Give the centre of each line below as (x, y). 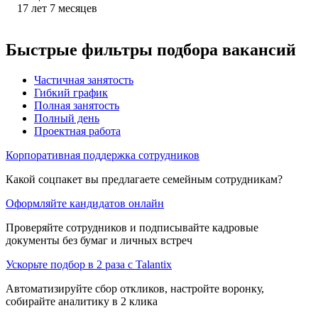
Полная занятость (77, 105)
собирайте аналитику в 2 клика (82, 301)
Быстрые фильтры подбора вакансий (151, 49)
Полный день (67, 118)
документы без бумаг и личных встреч (99, 240)
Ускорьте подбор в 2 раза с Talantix (89, 264)
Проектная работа (77, 131)
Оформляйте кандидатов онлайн (85, 203)
